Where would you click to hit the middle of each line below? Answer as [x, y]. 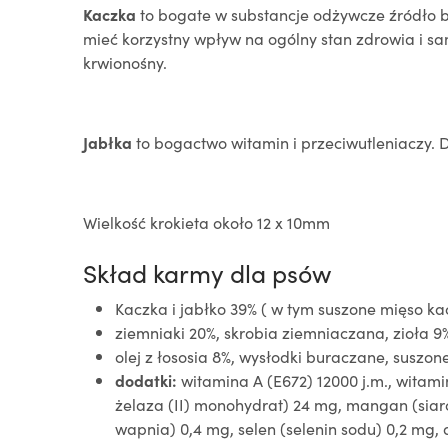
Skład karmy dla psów [207, 272]
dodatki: [146, 380]
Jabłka [107, 142]
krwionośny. [125, 62]
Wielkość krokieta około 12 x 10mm [206, 222]
